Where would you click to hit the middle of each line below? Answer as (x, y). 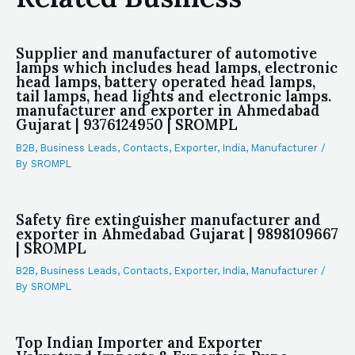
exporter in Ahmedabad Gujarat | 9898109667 (177, 234)
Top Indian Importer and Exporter (139, 343)
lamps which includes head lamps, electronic (177, 68)
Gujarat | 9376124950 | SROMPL (127, 125)
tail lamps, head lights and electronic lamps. (174, 97)
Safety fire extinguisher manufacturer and (168, 219)
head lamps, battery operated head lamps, (166, 82)
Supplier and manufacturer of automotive (166, 54)
